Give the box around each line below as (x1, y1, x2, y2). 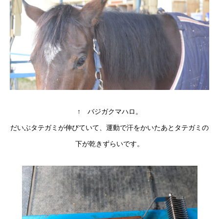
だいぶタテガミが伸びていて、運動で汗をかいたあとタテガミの (10, 123, 209, 131)
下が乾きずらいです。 (75, 139, 144, 148)
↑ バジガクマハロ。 (77, 107, 142, 115)
